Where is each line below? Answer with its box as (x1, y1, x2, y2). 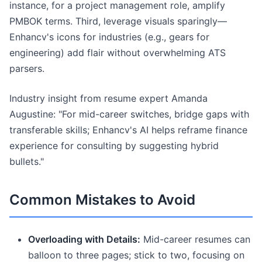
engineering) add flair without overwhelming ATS (9, 47, 226, 58)
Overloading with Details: (28, 233, 140, 245)
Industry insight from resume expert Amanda (9, 92, 208, 104)
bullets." (9, 156, 44, 167)
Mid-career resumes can (140, 233, 250, 245)
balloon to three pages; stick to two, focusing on (28, 249, 244, 261)
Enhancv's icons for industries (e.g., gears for (9, 31, 209, 43)
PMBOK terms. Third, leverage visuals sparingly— (9, 15, 227, 27)
